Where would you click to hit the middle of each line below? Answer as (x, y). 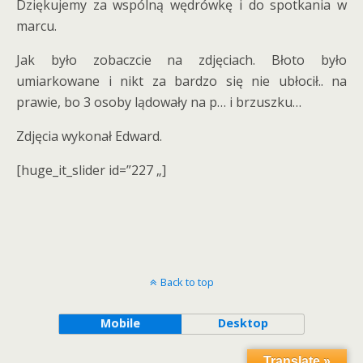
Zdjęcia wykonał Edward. (89, 136)
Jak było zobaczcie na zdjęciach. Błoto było (181, 60)
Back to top (187, 282)
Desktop (243, 323)
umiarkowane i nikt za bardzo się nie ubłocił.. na (181, 81)
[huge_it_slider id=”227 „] (91, 170)
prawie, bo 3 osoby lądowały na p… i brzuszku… (159, 102)
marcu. (36, 26)
